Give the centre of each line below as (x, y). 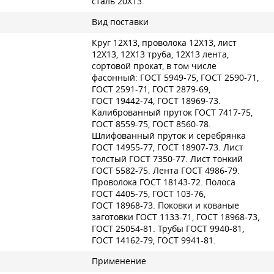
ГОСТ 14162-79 (122, 240)
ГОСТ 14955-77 (122, 147)
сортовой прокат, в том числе (154, 66)
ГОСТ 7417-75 (223, 113)
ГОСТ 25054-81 (122, 229)
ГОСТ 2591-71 (120, 89)
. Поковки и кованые (196, 206)
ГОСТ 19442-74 (122, 101)
